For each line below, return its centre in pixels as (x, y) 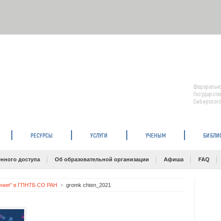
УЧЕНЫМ (156, 135)
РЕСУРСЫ (42, 135)
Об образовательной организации (102, 159)
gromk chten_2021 (89, 185)
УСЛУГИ (99, 135)
